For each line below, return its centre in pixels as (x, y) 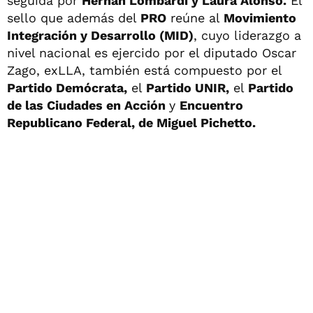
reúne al (195, 18)
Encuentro (211, 105)
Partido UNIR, (188, 88)
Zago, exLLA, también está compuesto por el (144, 70)
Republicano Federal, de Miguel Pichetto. (131, 123)
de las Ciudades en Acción (88, 105)
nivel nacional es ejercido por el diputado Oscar (152, 53)
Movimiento (260, 18)
